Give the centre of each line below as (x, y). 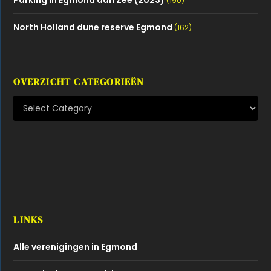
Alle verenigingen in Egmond (76, 247)
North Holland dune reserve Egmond (93, 27)
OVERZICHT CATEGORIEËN (79, 81)
